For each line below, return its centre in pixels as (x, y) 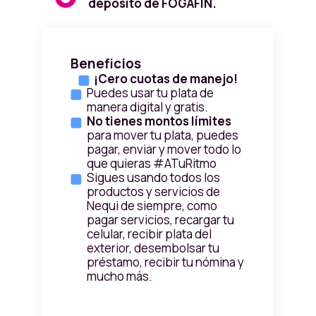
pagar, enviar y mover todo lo (164, 150)
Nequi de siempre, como (152, 206)
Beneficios (105, 64)
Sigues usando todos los (153, 178)
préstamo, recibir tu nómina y (165, 262)
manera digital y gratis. (147, 107)
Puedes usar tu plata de (150, 93)
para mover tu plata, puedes (162, 135)
